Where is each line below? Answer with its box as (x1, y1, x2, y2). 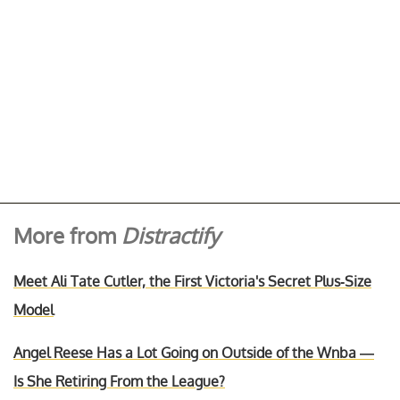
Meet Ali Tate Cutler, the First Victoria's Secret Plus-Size (13, 271, 371, 290)
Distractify (121, 221, 220, 250)
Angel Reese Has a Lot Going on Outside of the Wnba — (13, 343, 374, 362)
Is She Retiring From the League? (13, 371, 225, 390)
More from (13, 221, 121, 250)
